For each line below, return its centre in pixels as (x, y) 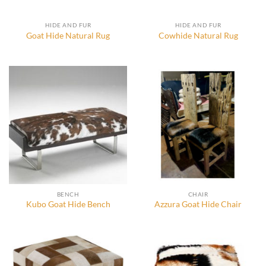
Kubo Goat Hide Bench (68, 204)
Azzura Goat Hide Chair (198, 204)
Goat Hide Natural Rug (68, 35)
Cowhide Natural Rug (198, 35)
